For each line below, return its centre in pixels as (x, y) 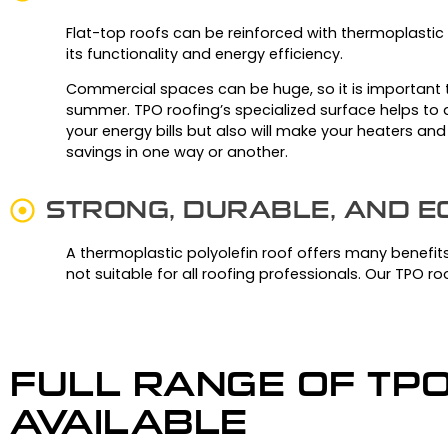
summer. (98, 110)
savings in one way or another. (177, 152)
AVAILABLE (129, 421)
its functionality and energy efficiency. (204, 53)
